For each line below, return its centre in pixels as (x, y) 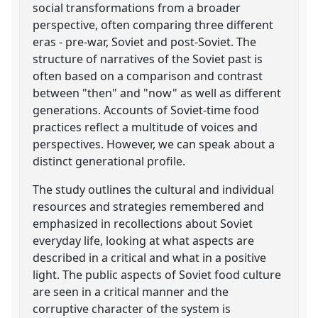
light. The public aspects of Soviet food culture (157, 274)
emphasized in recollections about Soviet (143, 223)
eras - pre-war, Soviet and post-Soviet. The (145, 42)
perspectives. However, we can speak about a (154, 144)
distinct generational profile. (109, 161)
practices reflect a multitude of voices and (146, 127)
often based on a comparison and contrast (148, 76)
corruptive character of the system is (132, 308)
